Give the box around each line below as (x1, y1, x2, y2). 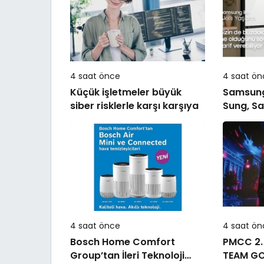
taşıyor (222, 126, 258, 140)
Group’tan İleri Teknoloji (70, 249, 184, 263)
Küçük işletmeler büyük (70, 85, 152, 99)
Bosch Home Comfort (70, 235, 175, 249)
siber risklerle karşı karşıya (70, 98, 199, 113)
